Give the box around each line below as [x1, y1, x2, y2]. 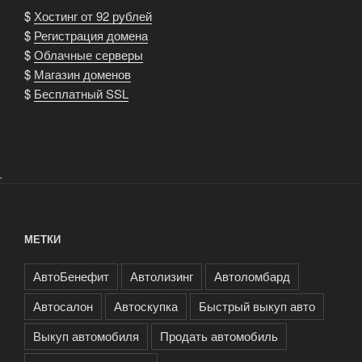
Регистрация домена [34, 26, 148, 44]
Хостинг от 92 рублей [34, 6, 152, 24]
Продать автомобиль [160, 327, 278, 345]
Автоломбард [214, 267, 290, 285]
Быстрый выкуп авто [199, 297, 315, 315]
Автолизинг [130, 267, 193, 285]
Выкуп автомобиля [33, 327, 139, 345]
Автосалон [33, 297, 93, 315]
